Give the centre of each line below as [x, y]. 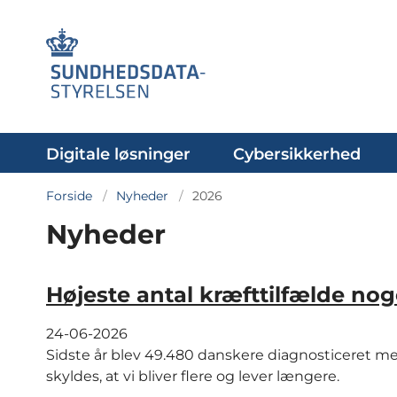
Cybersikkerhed [297, 154]
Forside [69, 196]
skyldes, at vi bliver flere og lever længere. [193, 376]
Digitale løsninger [118, 154]
